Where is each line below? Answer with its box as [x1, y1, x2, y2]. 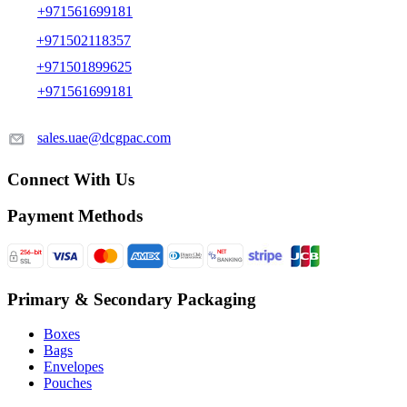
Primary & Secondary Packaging [7, 289, 256, 309]
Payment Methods [7, 206, 143, 226]
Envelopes [44, 359, 104, 375]
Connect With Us [7, 169, 134, 189]
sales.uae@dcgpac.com [37, 129, 171, 145]
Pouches [44, 375, 92, 392]
